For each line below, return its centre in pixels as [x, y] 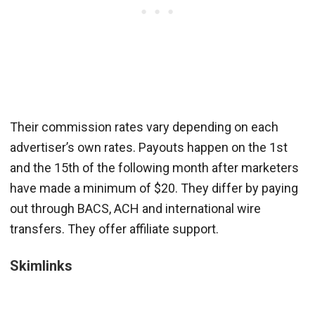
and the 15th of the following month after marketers [154, 167]
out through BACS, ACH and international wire [135, 208]
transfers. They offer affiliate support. [114, 229]
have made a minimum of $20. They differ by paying [154, 188]
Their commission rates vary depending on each [144, 127]
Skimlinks [41, 265]
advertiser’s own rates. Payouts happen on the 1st [149, 147]
